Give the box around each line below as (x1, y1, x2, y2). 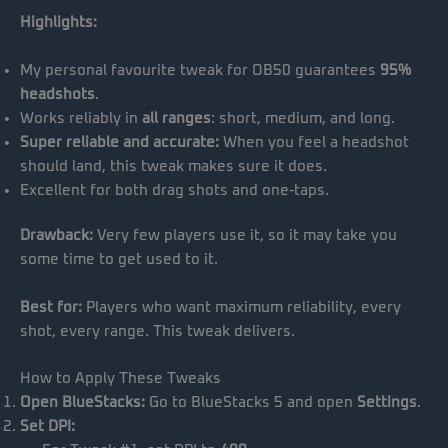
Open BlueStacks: (20, 395, 145, 411)
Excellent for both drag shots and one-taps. (20, 182, 329, 198)
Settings (357, 395, 417, 411)
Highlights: (20, 15, 97, 31)
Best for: (20, 299, 82, 315)
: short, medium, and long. (211, 110, 395, 126)
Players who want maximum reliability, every (82, 299, 401, 315)
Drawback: (20, 228, 93, 244)
